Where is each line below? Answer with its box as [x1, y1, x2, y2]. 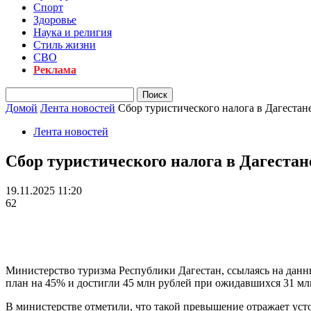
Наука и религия [33, 26, 112, 38]
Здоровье [33, 14, 76, 26]
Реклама [33, 64, 76, 76]
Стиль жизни [33, 39, 96, 51]
